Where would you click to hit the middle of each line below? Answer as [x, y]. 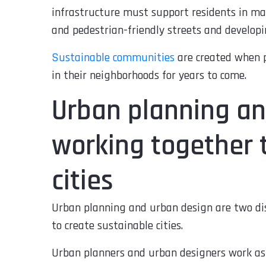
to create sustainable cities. [117, 225]
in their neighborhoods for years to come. [149, 75]
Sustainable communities [113, 57]
